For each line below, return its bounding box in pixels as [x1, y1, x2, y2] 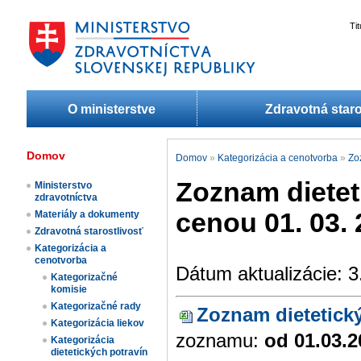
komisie [51, 284, 87, 296]
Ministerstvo [35, 180, 92, 192]
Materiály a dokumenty [35, 209, 139, 221]
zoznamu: [176, 330, 264, 351]
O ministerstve [68, 102, 156, 116]
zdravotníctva [35, 192, 98, 204]
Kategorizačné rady [51, 301, 141, 313]
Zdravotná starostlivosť [35, 226, 143, 238]
